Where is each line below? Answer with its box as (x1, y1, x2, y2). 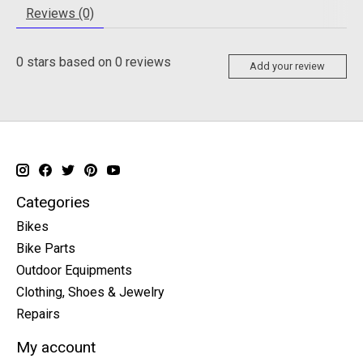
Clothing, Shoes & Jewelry (16, 284, 164, 301)
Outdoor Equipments (16, 263, 132, 279)
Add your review (250, 60, 326, 73)
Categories (16, 192, 90, 211)
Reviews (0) (26, 6, 94, 21)
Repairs (16, 306, 60, 322)
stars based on (23, 54, 115, 70)
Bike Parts (16, 241, 75, 257)
